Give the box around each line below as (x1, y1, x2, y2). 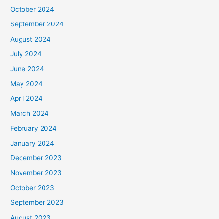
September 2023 (10, 198, 64, 207)
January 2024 (10, 139, 55, 147)
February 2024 (10, 124, 57, 132)
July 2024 (10, 50, 42, 58)
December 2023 (10, 154, 62, 162)
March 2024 (10, 109, 49, 117)
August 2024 (10, 35, 51, 43)
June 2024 (10, 65, 44, 73)
